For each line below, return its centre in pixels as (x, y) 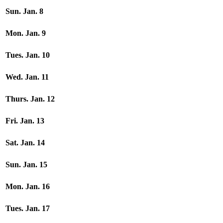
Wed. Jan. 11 (27, 77)
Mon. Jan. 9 (26, 33)
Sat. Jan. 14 (25, 143)
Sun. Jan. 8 (24, 11)
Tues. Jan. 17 (28, 208)
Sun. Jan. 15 (26, 165)
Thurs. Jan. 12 (30, 99)
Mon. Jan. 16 (28, 186)
